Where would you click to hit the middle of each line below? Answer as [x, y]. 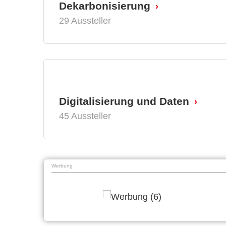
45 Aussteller [85, 116]
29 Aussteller [85, 21]
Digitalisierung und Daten [124, 101]
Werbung [62, 166]
